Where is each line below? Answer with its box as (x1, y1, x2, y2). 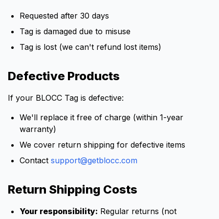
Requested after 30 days (20, 11, 109, 21)
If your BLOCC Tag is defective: (8, 93, 124, 103)
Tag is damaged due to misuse (20, 26, 131, 36)
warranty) (20, 124, 56, 134)
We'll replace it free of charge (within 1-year (20, 112, 183, 122)
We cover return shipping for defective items (20, 140, 185, 150)
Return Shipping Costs (8, 182, 137, 197)
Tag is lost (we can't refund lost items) (20, 42, 161, 52)
